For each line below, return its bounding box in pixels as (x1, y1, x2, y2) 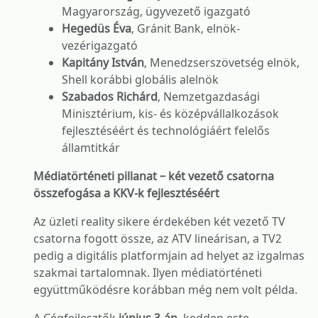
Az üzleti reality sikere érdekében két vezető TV (33, 214, 285, 229)
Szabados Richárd (62, 89, 158, 104)
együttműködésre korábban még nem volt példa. (33, 282, 300, 297)
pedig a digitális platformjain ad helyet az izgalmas (33, 248, 305, 263)
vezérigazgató (62, 38, 138, 53)
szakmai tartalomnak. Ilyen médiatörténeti (33, 265, 262, 280)
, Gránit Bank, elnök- (131, 21, 240, 36)
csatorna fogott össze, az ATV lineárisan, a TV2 (33, 231, 282, 246)
